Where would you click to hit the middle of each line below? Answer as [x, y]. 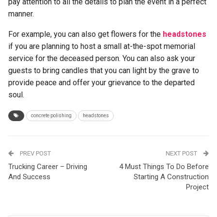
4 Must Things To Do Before [164, 167]
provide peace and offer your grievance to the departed [102, 83]
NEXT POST [182, 153]
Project [197, 187]
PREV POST [35, 153]
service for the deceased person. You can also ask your [102, 58]
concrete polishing [52, 116]
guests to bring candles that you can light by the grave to [104, 70]
